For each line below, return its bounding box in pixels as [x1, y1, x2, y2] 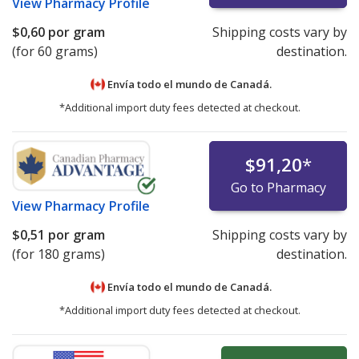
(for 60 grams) [12, 42, 98, 61]
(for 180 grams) [12, 244, 105, 263]
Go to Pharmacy [230, 178, 326, 196]
